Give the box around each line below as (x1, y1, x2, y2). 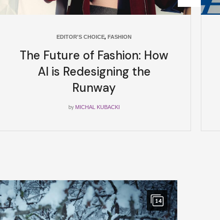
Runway (72, 80, 116, 95)
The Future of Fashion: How (20, 48, 168, 63)
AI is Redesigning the (37, 64, 151, 79)
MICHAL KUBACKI (75, 104, 120, 110)
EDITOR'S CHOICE (56, 34, 105, 40)
